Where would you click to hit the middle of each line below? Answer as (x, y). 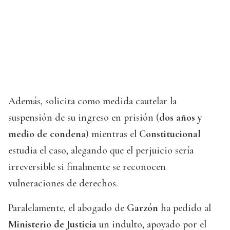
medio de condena (47, 134)
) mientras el (112, 134)
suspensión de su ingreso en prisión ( (84, 118)
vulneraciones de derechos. (63, 184)
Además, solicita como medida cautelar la (92, 101)
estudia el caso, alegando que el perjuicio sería (101, 151)
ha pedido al (185, 208)
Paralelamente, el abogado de (68, 208)
